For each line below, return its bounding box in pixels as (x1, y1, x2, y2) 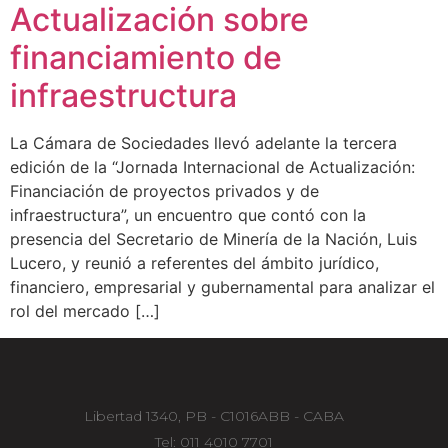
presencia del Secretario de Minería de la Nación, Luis (10, 228, 417, 249)
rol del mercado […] (10, 300, 160, 321)
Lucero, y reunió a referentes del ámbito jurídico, (10, 252, 379, 273)
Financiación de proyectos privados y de (10, 180, 319, 201)
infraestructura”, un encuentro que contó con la (10, 204, 366, 225)
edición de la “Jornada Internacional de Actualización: (10, 156, 415, 177)
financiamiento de (10, 37, 282, 77)
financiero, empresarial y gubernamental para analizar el (10, 276, 435, 297)
